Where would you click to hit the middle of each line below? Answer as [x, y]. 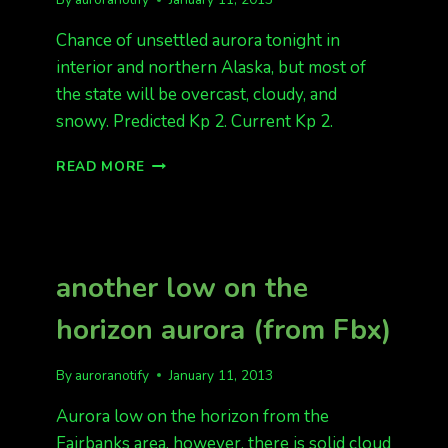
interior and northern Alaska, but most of [211, 67]
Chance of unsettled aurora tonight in [198, 40]
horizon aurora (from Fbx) [223, 330]
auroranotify [112, 375]
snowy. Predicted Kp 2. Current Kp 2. [194, 121]
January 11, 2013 [221, 375]
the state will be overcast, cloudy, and [196, 94]
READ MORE [101, 166]
